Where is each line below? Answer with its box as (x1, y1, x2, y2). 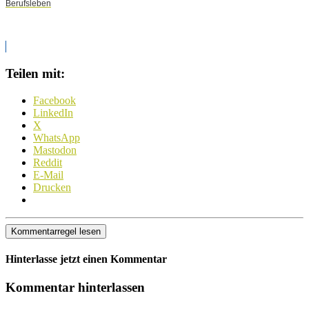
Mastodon (33, 143, 77, 156)
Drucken (33, 181, 71, 193)
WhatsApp (33, 131, 80, 143)
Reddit (33, 156, 62, 168)
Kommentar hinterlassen (6, 280, 145, 295)
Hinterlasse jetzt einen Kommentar (6, 252, 167, 265)
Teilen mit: (6, 66, 65, 81)
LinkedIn (33, 106, 73, 119)
